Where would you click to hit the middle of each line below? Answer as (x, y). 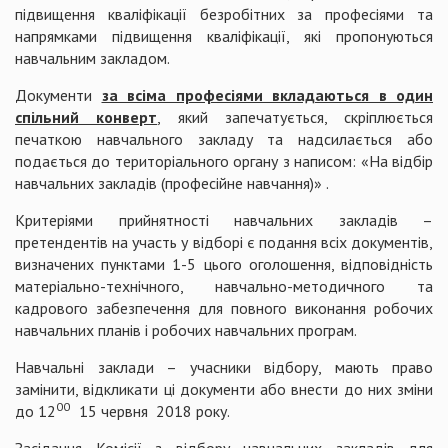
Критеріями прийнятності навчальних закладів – (224, 220)
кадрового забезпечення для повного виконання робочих (224, 308)
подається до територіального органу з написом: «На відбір (224, 161)
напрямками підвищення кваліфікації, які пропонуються (224, 36)
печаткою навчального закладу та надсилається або (224, 139)
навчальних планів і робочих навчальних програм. (186, 330)
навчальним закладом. (92, 58)
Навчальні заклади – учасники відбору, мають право (224, 367)
